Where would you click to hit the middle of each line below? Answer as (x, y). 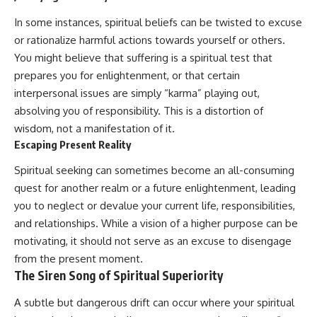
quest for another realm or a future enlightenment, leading (155, 188)
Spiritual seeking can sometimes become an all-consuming (154, 171)
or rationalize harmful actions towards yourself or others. (150, 40)
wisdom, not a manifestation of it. (94, 128)
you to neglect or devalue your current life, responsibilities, (155, 206)
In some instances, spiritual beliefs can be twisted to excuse (158, 22)
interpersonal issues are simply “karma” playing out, (137, 93)
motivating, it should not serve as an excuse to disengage (153, 241)
